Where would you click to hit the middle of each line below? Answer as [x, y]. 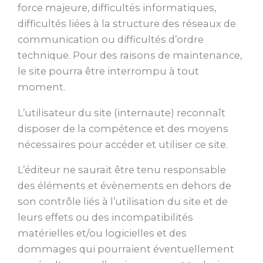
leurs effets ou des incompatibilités [105, 218]
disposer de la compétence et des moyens [123, 128]
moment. [41, 87]
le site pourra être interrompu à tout [108, 71]
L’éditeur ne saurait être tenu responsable [122, 170]
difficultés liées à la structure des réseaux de [127, 24]
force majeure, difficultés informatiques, [117, 8]
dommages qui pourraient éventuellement [126, 249]
